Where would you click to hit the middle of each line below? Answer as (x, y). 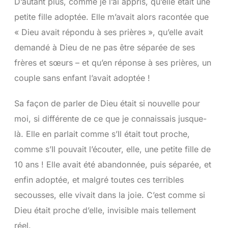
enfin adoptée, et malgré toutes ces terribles (99, 180)
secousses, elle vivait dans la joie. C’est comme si (109, 195)
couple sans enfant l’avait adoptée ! (82, 78)
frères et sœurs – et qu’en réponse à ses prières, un (112, 63)
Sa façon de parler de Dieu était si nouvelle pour (107, 104)
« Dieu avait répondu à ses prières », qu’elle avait (108, 32)
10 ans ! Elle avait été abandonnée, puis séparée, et (112, 165)
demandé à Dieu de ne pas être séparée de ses (104, 48)
